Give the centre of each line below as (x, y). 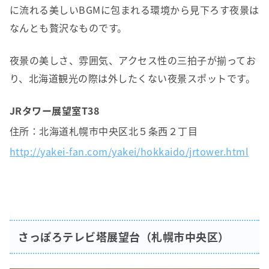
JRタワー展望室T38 (55, 111)
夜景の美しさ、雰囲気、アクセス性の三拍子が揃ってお (133, 60)
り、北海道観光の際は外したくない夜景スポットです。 (132, 78)
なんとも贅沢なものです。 (68, 28)
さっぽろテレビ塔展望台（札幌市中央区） (122, 237)
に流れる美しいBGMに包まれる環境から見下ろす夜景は (134, 10)
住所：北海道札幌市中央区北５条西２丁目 (104, 131)
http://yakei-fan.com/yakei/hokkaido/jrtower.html (129, 152)
